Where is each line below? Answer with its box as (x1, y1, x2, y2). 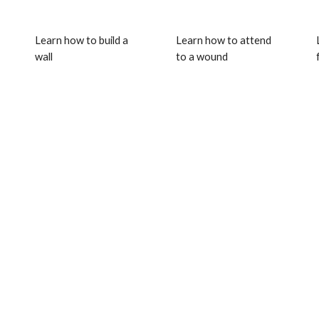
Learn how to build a (35, 34, 129, 46)
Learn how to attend (175, 34, 271, 46)
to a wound (175, 51, 228, 63)
